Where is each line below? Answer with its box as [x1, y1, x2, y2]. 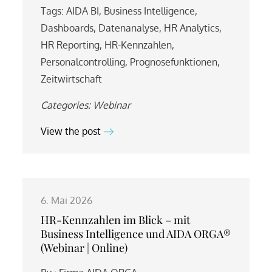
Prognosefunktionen [130, 55, 218, 68]
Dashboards [41, 21, 94, 34]
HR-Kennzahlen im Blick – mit [41, 212, 191, 227]
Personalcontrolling [41, 55, 126, 68]
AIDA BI [66, 4, 100, 17]
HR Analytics [164, 21, 220, 34]
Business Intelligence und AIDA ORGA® [41, 226, 231, 241]
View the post [41, 124, 101, 137]
